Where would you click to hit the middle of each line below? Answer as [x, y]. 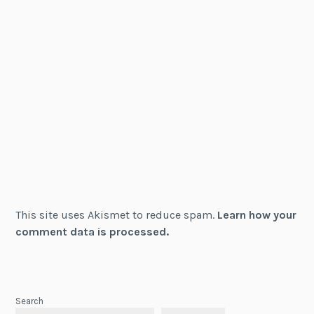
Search [30, 301]
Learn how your [257, 214]
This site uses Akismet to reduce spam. [117, 214]
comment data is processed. [93, 231]
